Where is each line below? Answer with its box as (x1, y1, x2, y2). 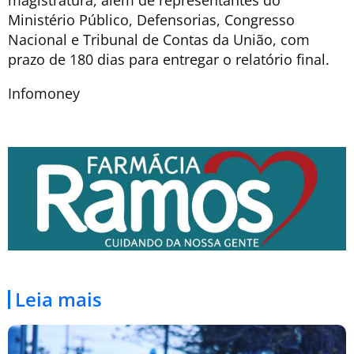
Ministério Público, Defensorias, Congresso (8, 9, 295, 29)
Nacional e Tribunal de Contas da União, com (8, 29, 310, 49)
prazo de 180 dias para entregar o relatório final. (8, 49, 330, 69)
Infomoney (8, 83, 80, 103)
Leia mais (15, 286, 102, 313)
